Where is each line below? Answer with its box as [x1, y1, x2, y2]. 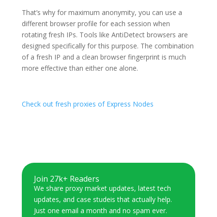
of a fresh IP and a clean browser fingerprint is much [21, 52, 186, 62]
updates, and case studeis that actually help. [33, 194, 172, 204]
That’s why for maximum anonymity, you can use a [21, 7, 182, 17]
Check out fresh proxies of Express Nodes [21, 99, 154, 108]
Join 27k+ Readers [33, 173, 99, 184]
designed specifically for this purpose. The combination [21, 41, 194, 50]
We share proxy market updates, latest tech [33, 183, 171, 193]
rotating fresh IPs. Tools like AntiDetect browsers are [21, 30, 188, 39]
